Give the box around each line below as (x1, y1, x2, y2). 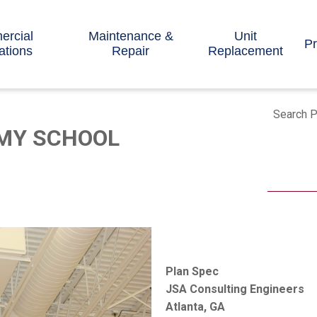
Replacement (207, 44, 283, 59)
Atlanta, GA (165, 300, 225, 314)
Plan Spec (165, 265, 219, 279)
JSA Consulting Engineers (165, 282, 304, 296)
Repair (112, 44, 150, 59)
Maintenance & (88, 29, 173, 44)
